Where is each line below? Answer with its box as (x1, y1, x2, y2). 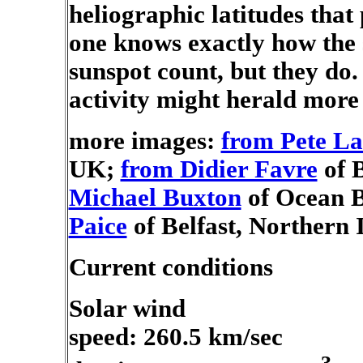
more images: (68, 127, 215, 155)
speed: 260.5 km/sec (68, 323, 283, 351)
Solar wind (68, 295, 186, 322)
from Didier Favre (120, 156, 318, 183)
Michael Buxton (68, 184, 241, 211)
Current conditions (68, 254, 273, 281)
